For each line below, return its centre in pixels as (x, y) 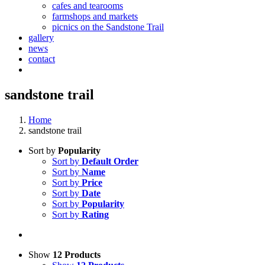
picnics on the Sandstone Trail (108, 27)
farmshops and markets (95, 16)
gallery (41, 38)
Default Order (110, 161)
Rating (95, 214)
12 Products (77, 254)
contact (42, 59)
